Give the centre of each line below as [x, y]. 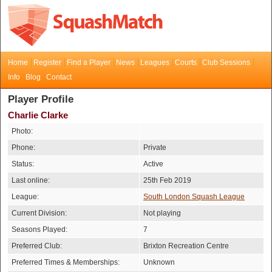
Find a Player [89, 63]
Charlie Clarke [38, 115]
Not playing [162, 213]
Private [155, 148]
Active [153, 164]
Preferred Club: [37, 246]
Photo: [22, 131]
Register [47, 63]
